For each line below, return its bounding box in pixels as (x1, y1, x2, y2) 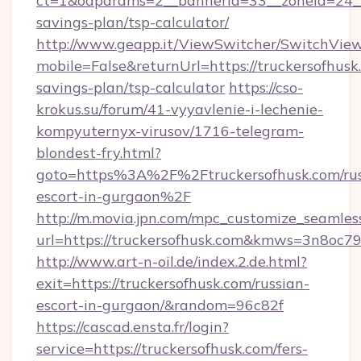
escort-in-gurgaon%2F (36, 187, 191, 205)
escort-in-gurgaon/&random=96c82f (36, 296, 284, 314)
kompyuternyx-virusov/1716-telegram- (36, 122, 304, 140)
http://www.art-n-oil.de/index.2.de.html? (36, 252, 307, 271)
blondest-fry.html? (36, 143, 161, 162)
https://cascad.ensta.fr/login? (36, 317, 229, 336)
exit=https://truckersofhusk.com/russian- (36, 274, 309, 293)
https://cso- (229, 78, 303, 97)
